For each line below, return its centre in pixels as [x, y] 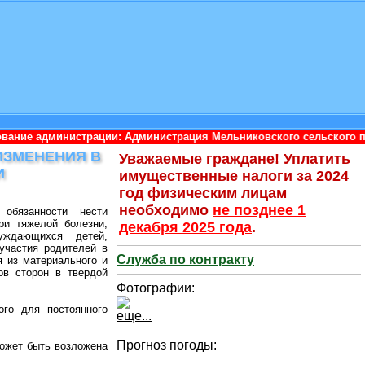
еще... [134, 316]
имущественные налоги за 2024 [234, 176]
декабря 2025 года [185, 227]
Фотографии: [156, 288]
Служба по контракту [185, 259]
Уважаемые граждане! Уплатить [235, 159]
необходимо [166, 210]
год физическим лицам [203, 193]
